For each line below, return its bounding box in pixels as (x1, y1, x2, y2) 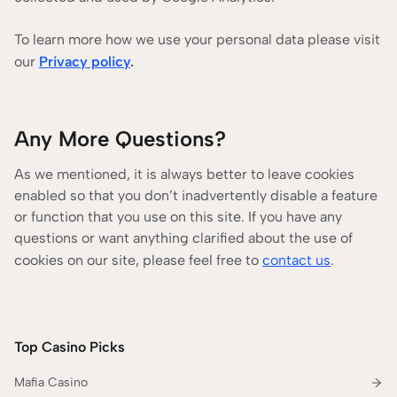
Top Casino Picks (14, 339, 125, 355)
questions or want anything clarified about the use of (14, 230, 353, 246)
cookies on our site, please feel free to (14, 252, 262, 269)
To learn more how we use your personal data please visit (14, 31, 380, 48)
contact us (262, 252, 331, 269)
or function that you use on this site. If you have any (14, 208, 342, 225)
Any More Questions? (14, 126, 226, 152)
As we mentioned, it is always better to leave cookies (14, 166, 354, 183)
